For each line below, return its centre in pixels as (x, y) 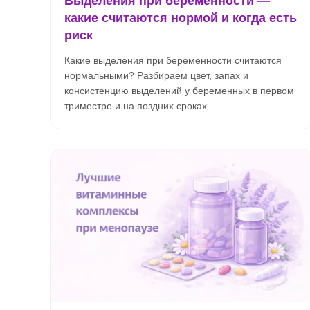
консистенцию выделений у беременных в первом (179, 91)
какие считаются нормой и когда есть (181, 18)
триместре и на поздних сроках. (137, 106)
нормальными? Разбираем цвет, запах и (156, 75)
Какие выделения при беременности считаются (173, 60)
